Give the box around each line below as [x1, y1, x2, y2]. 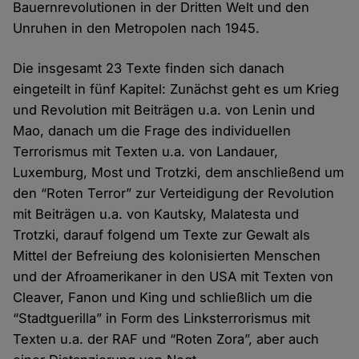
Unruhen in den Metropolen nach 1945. [13, 19, 260, 36]
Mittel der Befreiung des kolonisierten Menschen [13, 247, 321, 264]
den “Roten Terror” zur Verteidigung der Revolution [13, 184, 335, 201]
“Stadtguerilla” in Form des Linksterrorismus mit [13, 309, 311, 326]
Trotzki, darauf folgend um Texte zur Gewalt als [13, 226, 311, 243]
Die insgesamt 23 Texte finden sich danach [13, 59, 285, 76]
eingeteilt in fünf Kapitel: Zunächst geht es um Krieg [13, 80, 340, 97]
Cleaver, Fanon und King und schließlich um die [13, 288, 313, 305]
